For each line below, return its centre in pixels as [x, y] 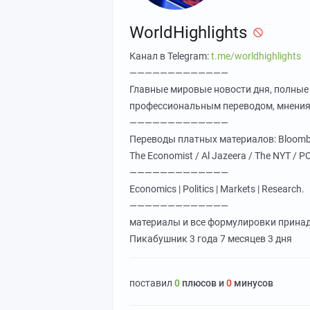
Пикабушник [159, 239]
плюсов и [203, 283]
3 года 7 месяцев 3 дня [241, 239]
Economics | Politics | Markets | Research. [217, 189]
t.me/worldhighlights [256, 56]
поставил [152, 283]
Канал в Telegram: [170, 56]
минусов [253, 283]
